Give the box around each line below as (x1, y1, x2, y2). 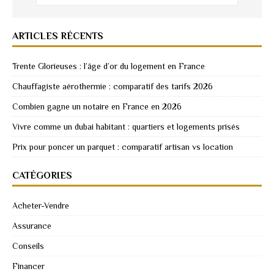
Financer (12, 261, 45, 272)
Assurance (12, 221, 51, 231)
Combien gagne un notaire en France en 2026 (12, 102, 182, 112)
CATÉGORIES (12, 170, 72, 182)
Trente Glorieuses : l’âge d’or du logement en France (12, 61, 205, 72)
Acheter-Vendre (12, 201, 69, 211)
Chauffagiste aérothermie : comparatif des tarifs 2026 (12, 81, 213, 92)
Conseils (12, 241, 44, 251)
